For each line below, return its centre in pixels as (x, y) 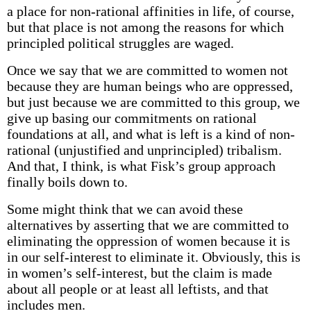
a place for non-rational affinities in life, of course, (150, 11)
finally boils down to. (67, 182)
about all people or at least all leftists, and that (137, 289)
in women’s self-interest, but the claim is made (139, 273)
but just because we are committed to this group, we (153, 102)
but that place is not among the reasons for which (145, 27)
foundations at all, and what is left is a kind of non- (151, 134)
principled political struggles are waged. (120, 43)
